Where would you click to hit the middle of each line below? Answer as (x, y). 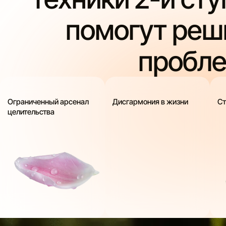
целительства (31, 111)
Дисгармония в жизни (150, 101)
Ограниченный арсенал (48, 101)
